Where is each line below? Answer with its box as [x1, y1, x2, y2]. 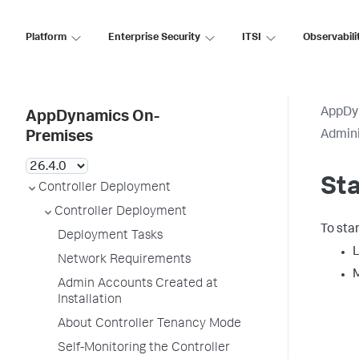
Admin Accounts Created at [58, 278, 218, 291]
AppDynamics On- [26, 110, 159, 126]
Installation [58, 294, 122, 307]
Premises [26, 130, 93, 146]
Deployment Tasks [58, 230, 163, 243]
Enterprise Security [108, 32, 200, 43]
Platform [26, 32, 67, 43]
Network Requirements [58, 254, 191, 267]
